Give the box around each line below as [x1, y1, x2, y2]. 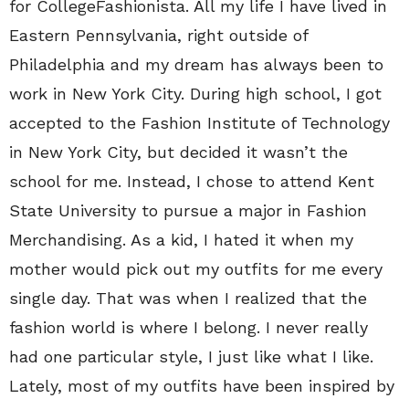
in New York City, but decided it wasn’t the [9, 142, 348, 162]
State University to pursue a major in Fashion [9, 201, 367, 220]
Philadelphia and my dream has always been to [9, 55, 383, 74]
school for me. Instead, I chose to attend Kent [9, 172, 374, 191]
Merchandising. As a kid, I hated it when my [9, 230, 353, 249]
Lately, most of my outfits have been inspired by [9, 376, 394, 395]
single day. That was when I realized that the [9, 288, 367, 308]
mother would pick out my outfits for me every [9, 259, 383, 278]
